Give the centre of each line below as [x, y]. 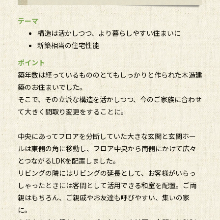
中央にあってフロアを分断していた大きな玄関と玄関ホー [107, 136]
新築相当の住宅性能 [68, 45]
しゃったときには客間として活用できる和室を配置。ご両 [107, 185]
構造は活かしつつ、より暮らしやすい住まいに [109, 33]
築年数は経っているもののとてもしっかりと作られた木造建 [110, 75]
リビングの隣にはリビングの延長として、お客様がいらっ [107, 173]
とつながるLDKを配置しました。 [69, 161]
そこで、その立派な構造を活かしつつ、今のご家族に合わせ [110, 99]
